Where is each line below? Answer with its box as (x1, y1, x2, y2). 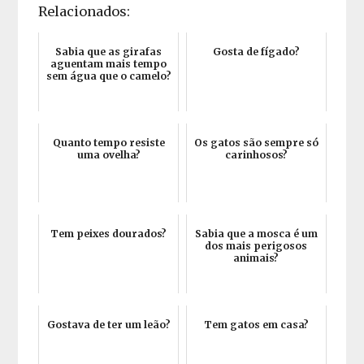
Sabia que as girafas (55, 45, 162, 58)
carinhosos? (224, 149, 288, 162)
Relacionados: (38, 3, 131, 20)
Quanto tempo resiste (52, 136, 165, 149)
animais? (233, 252, 279, 265)
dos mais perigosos (205, 240, 308, 253)
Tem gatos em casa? (203, 318, 309, 331)
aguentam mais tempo (50, 58, 167, 71)
